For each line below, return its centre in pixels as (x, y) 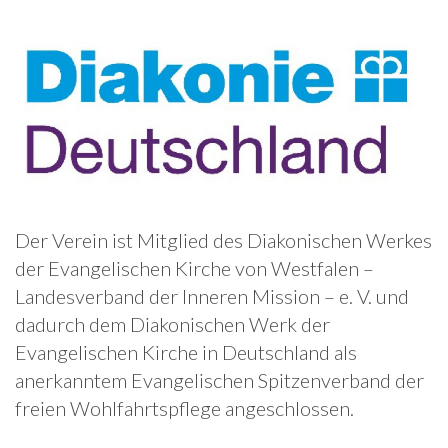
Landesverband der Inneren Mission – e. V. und (212, 296)
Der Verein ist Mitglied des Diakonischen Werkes (223, 240)
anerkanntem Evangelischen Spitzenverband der (219, 380)
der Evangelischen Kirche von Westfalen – (194, 268)
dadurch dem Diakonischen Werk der (172, 324)
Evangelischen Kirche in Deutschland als (186, 352)
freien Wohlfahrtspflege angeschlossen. (184, 408)
